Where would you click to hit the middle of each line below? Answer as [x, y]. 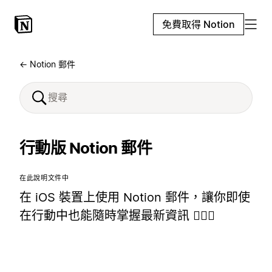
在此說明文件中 [44, 178]
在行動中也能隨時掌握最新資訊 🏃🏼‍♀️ [117, 216]
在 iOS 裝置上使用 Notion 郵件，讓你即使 [135, 197]
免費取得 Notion [199, 24]
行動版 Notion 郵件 [86, 148]
